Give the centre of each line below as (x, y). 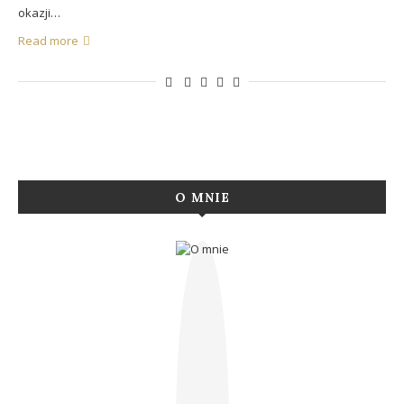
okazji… (39, 13)
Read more (48, 41)
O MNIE (202, 197)
